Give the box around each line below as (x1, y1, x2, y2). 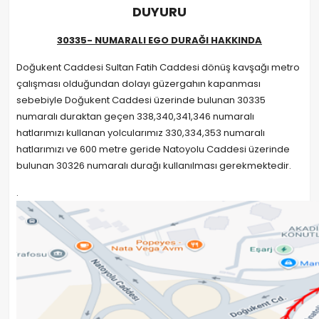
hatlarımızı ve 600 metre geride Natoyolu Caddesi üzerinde (16, 142, 290, 156)
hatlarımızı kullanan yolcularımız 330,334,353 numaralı (16, 126, 265, 140)
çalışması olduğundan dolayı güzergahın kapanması (16, 77, 261, 90)
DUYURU (132, 3, 187, 21)
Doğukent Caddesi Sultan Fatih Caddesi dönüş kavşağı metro (16, 61, 300, 74)
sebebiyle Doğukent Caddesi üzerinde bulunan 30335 (16, 93, 266, 107)
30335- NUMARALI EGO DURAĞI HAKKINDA (57, 33, 262, 47)
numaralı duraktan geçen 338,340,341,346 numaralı (16, 110, 254, 123)
